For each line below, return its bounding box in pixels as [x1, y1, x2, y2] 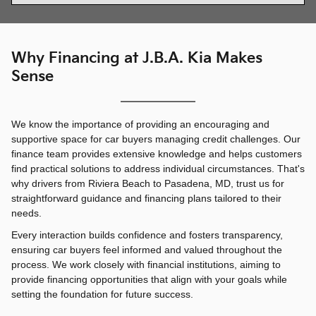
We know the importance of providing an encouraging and [11, 119, 269, 130]
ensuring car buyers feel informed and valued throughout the [11, 244, 282, 256]
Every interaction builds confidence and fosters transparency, [11, 229, 283, 241]
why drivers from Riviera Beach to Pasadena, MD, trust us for [11, 178, 284, 190]
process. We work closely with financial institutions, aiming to [11, 259, 281, 271]
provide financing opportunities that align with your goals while [11, 274, 287, 286]
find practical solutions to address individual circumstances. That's [11, 163, 305, 175]
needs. [11, 207, 42, 219]
